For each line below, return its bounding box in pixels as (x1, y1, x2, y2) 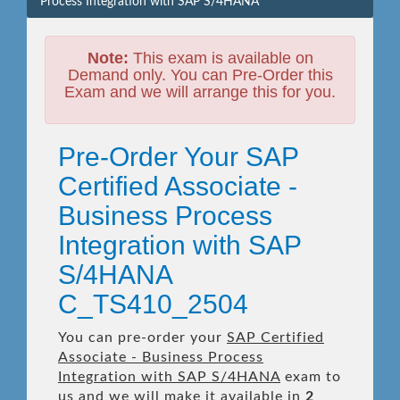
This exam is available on (128, 49, 313, 67)
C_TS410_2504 (58, 289, 248, 319)
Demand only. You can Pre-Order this (67, 66, 333, 84)
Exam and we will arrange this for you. (64, 83, 336, 101)
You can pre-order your (58, 330, 227, 345)
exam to (280, 370, 341, 384)
